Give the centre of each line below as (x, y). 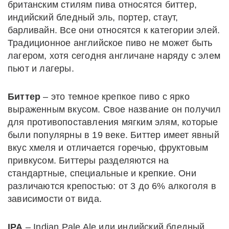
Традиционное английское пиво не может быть (110, 43)
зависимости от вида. (55, 199)
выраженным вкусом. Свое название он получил (114, 109)
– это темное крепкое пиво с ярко (115, 96)
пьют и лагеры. (41, 68)
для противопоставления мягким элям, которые (113, 122)
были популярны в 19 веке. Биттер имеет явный (113, 135)
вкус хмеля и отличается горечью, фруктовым (108, 147)
